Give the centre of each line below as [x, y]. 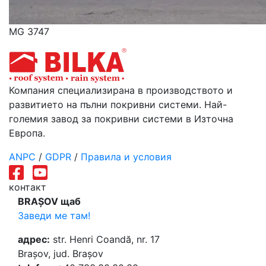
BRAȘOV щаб [49, 202]
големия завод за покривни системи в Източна [121, 119]
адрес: [34, 240]
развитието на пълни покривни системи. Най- [118, 104]
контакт [28, 187]
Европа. [27, 133]
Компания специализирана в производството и [121, 90]
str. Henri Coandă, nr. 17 [105, 240]
